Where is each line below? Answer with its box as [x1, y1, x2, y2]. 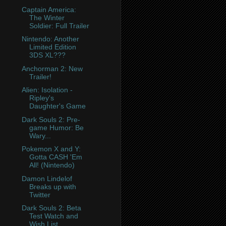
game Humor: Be [29, 123, 84, 132]
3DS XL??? [29, 51, 66, 60]
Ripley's [29, 94, 54, 102]
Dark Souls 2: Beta [21, 204, 81, 212]
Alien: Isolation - [21, 86, 73, 94]
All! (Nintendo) [29, 161, 75, 169]
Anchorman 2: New [21, 64, 83, 73]
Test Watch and [29, 212, 78, 220]
